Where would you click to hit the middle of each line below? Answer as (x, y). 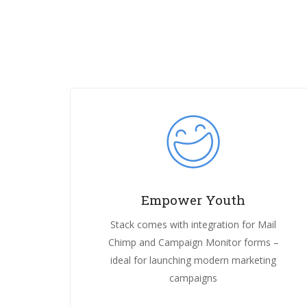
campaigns (193, 278)
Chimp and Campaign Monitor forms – (193, 242)
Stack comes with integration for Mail (193, 224)
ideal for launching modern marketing (193, 260)
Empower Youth (193, 200)
